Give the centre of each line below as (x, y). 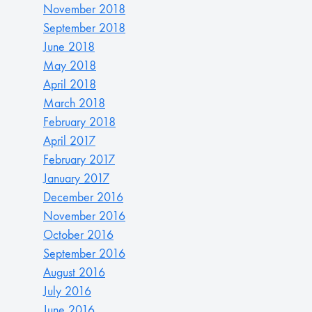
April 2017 (69, 141)
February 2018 (79, 122)
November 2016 (84, 216)
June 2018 (69, 47)
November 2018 (84, 9)
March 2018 (74, 103)
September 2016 (84, 254)
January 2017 (76, 179)
